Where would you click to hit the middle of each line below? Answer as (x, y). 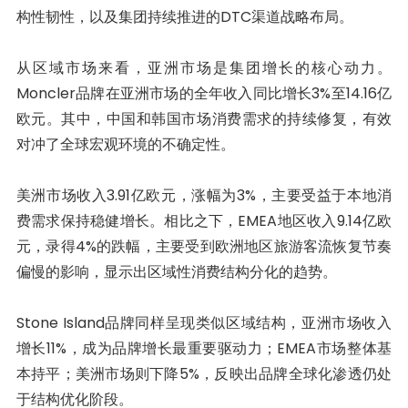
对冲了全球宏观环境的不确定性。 (125, 144)
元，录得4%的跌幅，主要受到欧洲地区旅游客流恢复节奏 (204, 246)
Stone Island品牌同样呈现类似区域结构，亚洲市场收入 (204, 322)
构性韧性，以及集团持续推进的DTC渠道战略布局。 (184, 16)
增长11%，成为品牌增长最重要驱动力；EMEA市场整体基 (204, 348)
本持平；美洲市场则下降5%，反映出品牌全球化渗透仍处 (204, 373)
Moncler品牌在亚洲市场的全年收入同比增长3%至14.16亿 (204, 93)
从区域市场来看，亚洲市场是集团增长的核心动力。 (204, 67)
